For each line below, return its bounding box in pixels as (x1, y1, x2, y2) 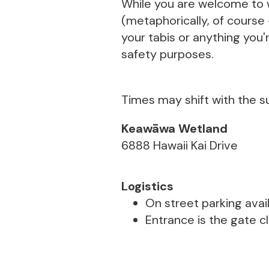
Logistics (121, 178, 174, 194)
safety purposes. (121, 46, 214, 62)
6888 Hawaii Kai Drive (121, 138, 238, 153)
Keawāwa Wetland (121, 121, 228, 136)
